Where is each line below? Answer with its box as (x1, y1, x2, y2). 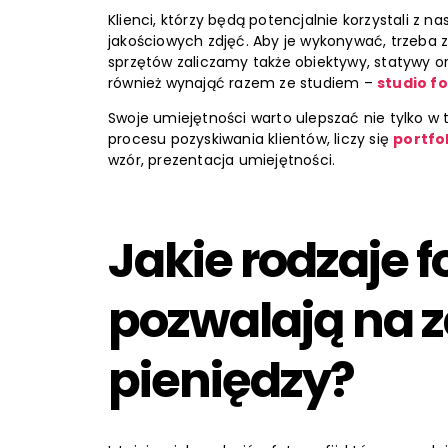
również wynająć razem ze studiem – (108, 73, 377, 94)
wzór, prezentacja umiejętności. (108, 150, 336, 171)
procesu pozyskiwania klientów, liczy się (108, 129, 394, 150)
